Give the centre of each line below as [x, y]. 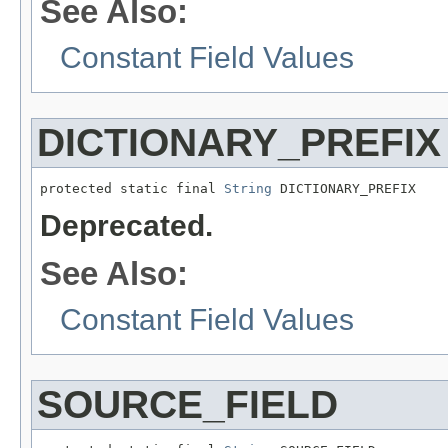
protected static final [132, 189]
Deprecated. [126, 225]
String [248, 189]
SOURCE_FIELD [187, 405]
